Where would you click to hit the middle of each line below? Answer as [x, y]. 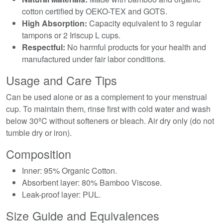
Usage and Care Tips [61, 80]
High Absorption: [55, 23]
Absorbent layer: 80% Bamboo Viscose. [92, 182]
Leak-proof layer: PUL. [61, 194]
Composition [39, 154]
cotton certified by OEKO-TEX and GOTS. [95, 11]
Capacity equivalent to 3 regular [144, 23]
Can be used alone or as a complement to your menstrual [107, 97]
